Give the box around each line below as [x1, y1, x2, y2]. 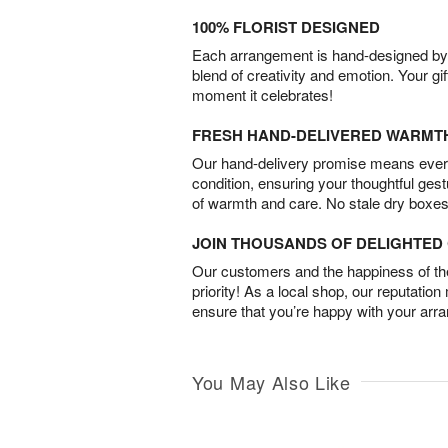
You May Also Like [192, 369, 351, 396]
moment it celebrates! [192, 84, 333, 106]
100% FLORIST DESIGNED [192, 16, 380, 39]
